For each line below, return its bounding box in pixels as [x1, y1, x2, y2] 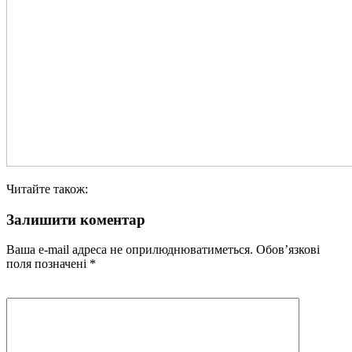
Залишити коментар [6, 211, 145, 228]
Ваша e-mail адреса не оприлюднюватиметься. [6, 243, 253, 257]
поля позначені [6, 257, 90, 271]
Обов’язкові [253, 243, 320, 257]
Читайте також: [6, 181, 88, 196]
